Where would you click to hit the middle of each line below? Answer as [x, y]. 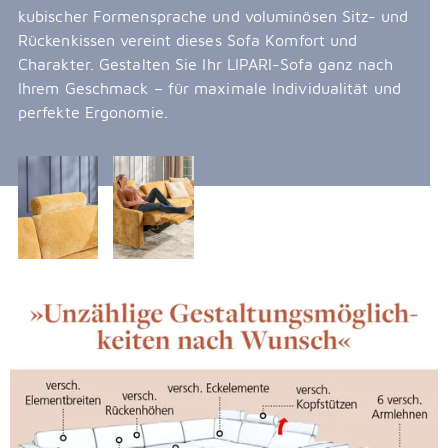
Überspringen [64, 291]
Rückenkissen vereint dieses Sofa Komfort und [187, 40]
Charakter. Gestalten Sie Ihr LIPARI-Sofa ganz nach [205, 64]
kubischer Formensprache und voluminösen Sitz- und [212, 16]
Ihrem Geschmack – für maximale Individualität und [209, 88]
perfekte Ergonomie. [92, 112]
